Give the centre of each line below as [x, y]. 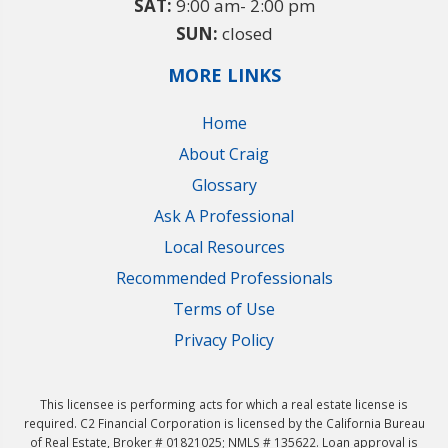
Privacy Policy [224, 340]
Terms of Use [224, 309]
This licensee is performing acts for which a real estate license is [224, 404]
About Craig [224, 154]
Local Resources [224, 247]
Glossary [224, 185]
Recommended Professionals [224, 278]
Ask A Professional [224, 216]
